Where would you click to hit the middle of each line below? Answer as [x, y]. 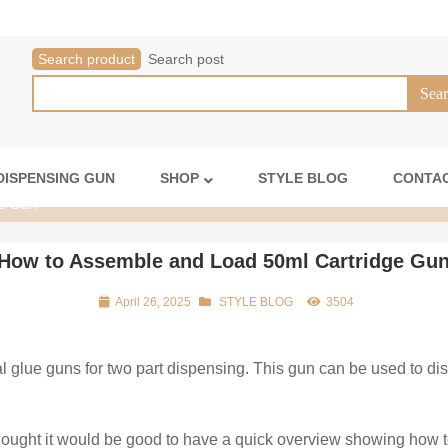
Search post [186, 59]
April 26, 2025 [152, 302]
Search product [87, 59]
